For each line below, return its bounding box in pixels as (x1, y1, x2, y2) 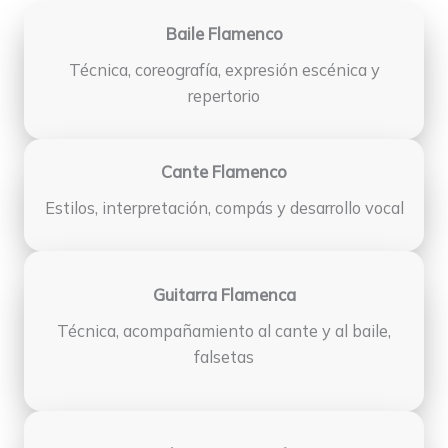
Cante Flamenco (161, 161, 287, 182)
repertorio (188, 85, 260, 106)
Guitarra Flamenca (152, 284, 296, 305)
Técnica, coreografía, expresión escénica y (68, 59, 380, 80)
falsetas (194, 346, 254, 367)
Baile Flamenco (165, 23, 283, 44)
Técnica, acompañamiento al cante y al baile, (57, 320, 391, 341)
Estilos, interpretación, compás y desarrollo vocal (44, 197, 404, 218)
